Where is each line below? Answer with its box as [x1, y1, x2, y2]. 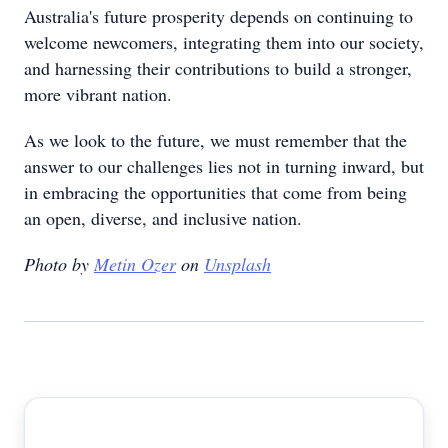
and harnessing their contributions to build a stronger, [24, 56, 412, 80]
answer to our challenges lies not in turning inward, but [24, 154, 424, 178]
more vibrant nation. [24, 82, 172, 106]
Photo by [24, 252, 94, 276]
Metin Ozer [94, 252, 176, 276]
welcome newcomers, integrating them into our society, [24, 30, 424, 54]
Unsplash [204, 252, 271, 276]
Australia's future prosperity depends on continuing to [24, 4, 413, 28]
